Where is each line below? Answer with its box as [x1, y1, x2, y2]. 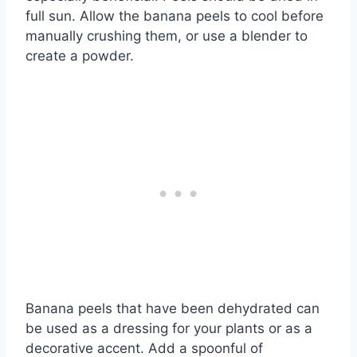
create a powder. [25, 48, 134, 65]
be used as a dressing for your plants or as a [25, 320, 312, 337]
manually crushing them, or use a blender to [25, 28, 308, 45]
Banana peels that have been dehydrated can [25, 300, 320, 317]
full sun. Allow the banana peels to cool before [25, 8, 324, 25]
